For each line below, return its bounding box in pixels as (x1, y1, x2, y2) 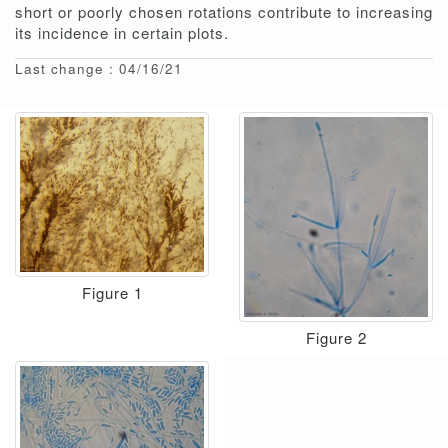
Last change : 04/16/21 (15, 59, 183, 79)
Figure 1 (81, 281, 143, 303)
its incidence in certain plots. (15, 22, 229, 44)
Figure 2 (305, 327, 367, 349)
